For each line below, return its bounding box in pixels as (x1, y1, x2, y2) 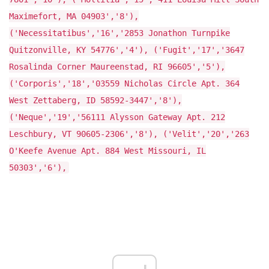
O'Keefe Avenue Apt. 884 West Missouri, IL (9, 146, 206, 156)
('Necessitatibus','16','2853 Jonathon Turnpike (9, 28, 230, 38)
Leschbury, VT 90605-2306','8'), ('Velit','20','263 (9, 129, 249, 139)
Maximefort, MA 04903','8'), (9, 11, 139, 22)
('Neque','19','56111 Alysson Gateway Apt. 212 (9, 112, 225, 122)
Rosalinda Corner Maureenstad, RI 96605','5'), (9, 62, 225, 72)
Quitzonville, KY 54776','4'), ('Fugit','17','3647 (9, 45, 244, 55)
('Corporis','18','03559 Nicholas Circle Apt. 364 (9, 79, 240, 89)
